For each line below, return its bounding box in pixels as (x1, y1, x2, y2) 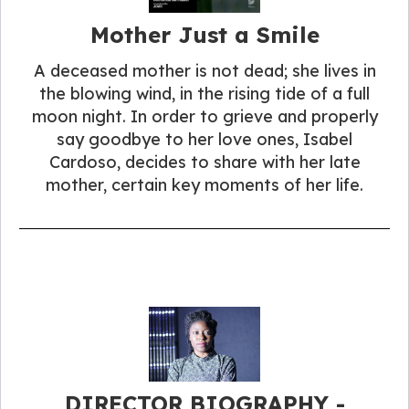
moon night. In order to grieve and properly (31, 106, 378, 128)
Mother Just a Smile (89, 21, 320, 49)
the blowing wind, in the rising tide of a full (39, 83, 370, 105)
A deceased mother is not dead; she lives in (33, 60, 376, 82)
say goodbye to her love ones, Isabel (57, 129, 352, 151)
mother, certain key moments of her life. (46, 174, 363, 196)
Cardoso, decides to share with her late (48, 152, 361, 173)
